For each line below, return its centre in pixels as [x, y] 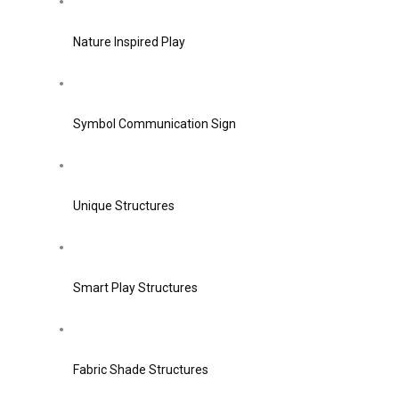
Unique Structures [124, 206]
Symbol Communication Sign [155, 124]
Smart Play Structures [135, 288]
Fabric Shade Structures [141, 370]
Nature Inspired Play [129, 42]
